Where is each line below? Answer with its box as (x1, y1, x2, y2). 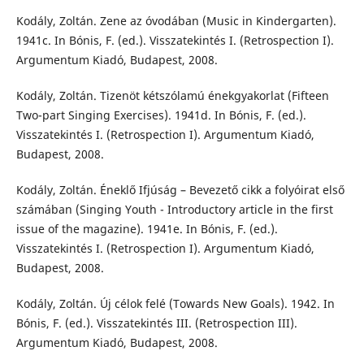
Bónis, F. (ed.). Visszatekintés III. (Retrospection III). (15, 315, 297, 331)
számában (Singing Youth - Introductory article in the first (15, 201, 333, 218)
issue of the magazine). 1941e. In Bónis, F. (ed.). (15, 221, 278, 237)
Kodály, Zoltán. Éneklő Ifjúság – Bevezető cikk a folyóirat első (15, 182, 344, 198)
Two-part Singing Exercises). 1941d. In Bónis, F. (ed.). (15, 107, 306, 123)
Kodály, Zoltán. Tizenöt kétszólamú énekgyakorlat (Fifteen (15, 88, 329, 104)
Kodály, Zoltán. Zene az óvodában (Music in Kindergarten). (15, 13, 336, 29)
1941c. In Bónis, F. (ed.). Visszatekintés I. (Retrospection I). (15, 32, 334, 49)
